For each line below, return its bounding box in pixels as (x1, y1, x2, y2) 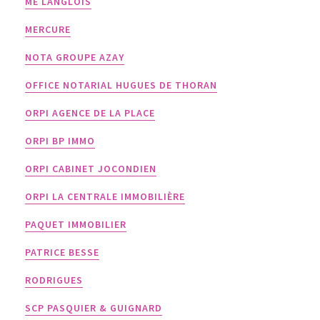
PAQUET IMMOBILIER (25, 218, 126, 231)
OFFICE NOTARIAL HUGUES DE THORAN (25, 79, 217, 91)
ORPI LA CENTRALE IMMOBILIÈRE (25, 190, 185, 203)
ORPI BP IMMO (25, 134, 95, 147)
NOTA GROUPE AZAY (25, 51, 124, 64)
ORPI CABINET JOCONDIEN (25, 162, 156, 175)
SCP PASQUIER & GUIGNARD (25, 301, 162, 314)
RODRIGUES (25, 274, 83, 286)
